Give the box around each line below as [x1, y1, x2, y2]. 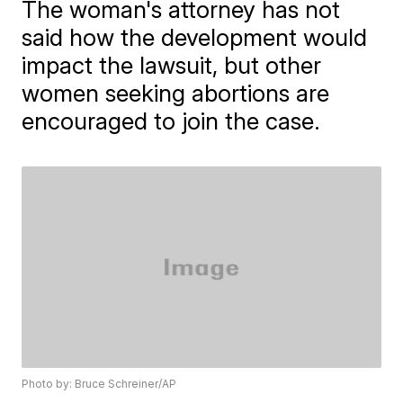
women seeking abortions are [22, 79, 330, 107]
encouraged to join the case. [22, 107, 321, 135]
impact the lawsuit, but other [22, 51, 322, 79]
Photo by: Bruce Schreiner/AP [22, 377, 177, 391]
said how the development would [22, 23, 368, 51]
